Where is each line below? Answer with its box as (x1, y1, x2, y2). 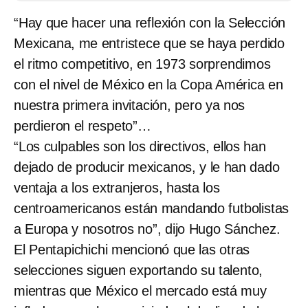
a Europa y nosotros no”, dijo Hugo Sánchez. (14, 221, 280, 236)
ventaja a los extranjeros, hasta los (14, 179, 220, 195)
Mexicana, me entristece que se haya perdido (14, 35, 285, 51)
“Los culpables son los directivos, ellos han (14, 138, 266, 154)
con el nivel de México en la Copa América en (14, 76, 283, 92)
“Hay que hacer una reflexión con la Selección (14, 14, 286, 30)
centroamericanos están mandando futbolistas (14, 200, 289, 216)
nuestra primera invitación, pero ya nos (14, 97, 245, 113)
